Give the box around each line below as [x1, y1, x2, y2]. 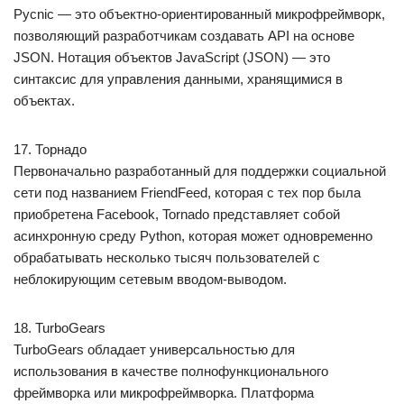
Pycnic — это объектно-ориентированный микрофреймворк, [14, 6, 385, 22]
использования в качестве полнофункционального [14, 363, 328, 379]
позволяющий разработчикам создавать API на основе [14, 28, 354, 43]
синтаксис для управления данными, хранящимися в [14, 71, 343, 87]
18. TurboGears [14, 320, 106, 335]
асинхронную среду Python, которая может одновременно [14, 228, 372, 243]
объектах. [14, 93, 75, 108]
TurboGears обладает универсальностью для [14, 342, 295, 357]
